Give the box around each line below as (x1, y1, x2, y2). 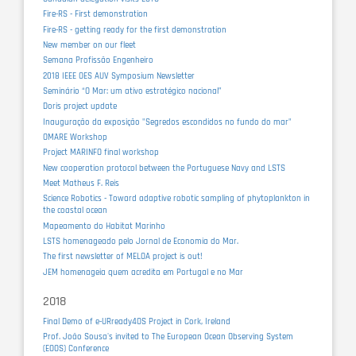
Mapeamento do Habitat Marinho (43, 220, 166, 232)
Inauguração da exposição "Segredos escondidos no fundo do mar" (43, 116, 292, 128)
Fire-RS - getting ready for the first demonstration (43, 24, 227, 36)
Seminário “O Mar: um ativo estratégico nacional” (43, 85, 222, 97)
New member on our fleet (43, 39, 137, 51)
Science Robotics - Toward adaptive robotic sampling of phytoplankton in (43, 193, 311, 205)
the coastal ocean (43, 205, 108, 217)
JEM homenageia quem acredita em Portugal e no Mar (43, 266, 244, 278)
